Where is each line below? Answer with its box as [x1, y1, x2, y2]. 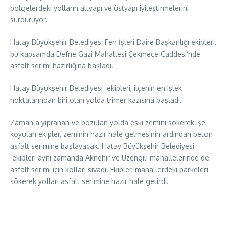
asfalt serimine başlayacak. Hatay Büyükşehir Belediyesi [10, 142, 194, 150]
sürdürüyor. [10, 15, 48, 24]
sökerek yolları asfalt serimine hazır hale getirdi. [10, 177, 169, 186]
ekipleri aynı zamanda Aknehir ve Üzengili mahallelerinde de [10, 153, 209, 162]
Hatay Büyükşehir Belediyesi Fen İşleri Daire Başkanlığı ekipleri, [10, 38, 216, 47]
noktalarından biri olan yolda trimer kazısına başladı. [10, 96, 182, 104]
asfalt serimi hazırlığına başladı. [10, 61, 113, 70]
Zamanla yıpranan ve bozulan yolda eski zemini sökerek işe [10, 118, 205, 127]
